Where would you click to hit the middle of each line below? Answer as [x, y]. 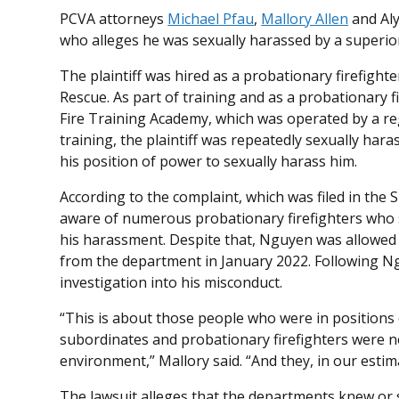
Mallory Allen [305, 19]
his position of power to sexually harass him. [209, 162]
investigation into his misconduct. [171, 283]
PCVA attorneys [114, 19]
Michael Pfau [211, 19]
